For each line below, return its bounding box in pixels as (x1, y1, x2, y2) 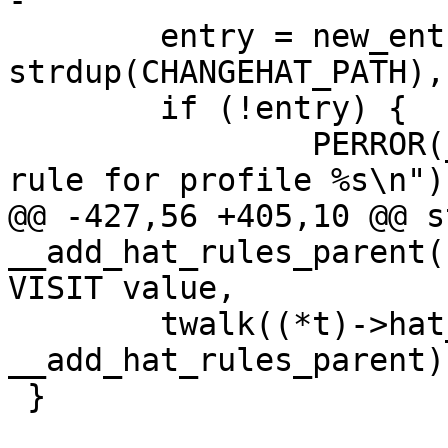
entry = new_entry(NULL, (8, 18, 27, 55)
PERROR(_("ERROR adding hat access (8, 126, 27, 163)
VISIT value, (8, 270, 236, 307)
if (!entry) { (8, 90, 27, 127)
